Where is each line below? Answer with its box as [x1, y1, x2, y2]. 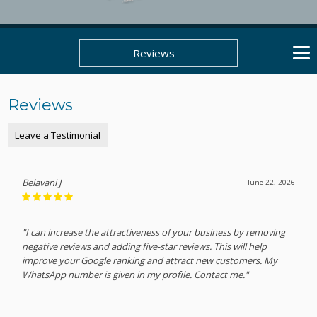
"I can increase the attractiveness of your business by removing [22, 225, 286, 238]
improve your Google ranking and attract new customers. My [22, 253, 278, 267]
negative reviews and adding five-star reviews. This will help [22, 239, 267, 253]
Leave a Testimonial [15, 128, 101, 142]
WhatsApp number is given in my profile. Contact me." [22, 267, 249, 281]
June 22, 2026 [247, 177, 295, 187]
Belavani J [22, 175, 62, 189]
